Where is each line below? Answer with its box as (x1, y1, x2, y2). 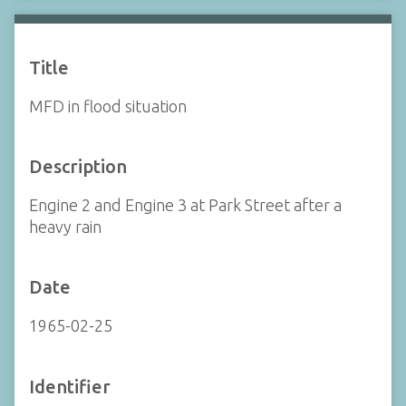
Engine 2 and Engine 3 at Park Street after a (29, 196, 342, 214)
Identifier (29, 375, 111, 397)
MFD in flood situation (29, 96, 187, 115)
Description (29, 156, 127, 177)
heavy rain (29, 217, 101, 236)
